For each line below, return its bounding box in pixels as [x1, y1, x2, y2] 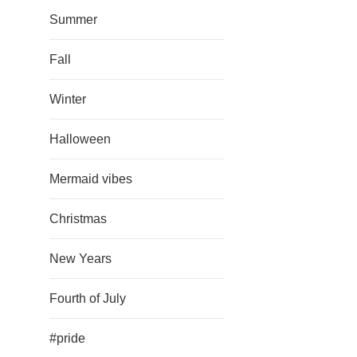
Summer [49, 13, 97, 26]
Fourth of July [49, 292, 126, 305]
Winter [49, 92, 86, 106]
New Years [49, 252, 112, 265]
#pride [49, 331, 85, 345]
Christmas [49, 212, 107, 226]
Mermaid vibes [49, 172, 132, 186]
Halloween [49, 132, 111, 146]
